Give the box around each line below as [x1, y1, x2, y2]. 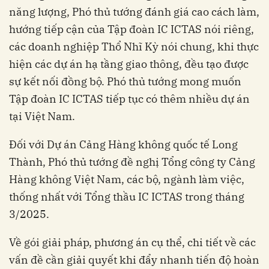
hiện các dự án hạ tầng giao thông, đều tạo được [9, 57, 249, 71]
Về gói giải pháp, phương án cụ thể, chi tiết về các [9, 235, 256, 250]
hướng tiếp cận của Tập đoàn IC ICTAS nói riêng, [9, 22, 254, 37]
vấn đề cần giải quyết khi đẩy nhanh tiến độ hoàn [9, 253, 259, 267]
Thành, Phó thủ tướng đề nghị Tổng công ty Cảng [9, 155, 255, 169]
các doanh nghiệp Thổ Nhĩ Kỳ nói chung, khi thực [9, 40, 259, 54]
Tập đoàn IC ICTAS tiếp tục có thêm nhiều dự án [9, 92, 250, 106]
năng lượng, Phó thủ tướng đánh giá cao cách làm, [9, 5, 259, 19]
